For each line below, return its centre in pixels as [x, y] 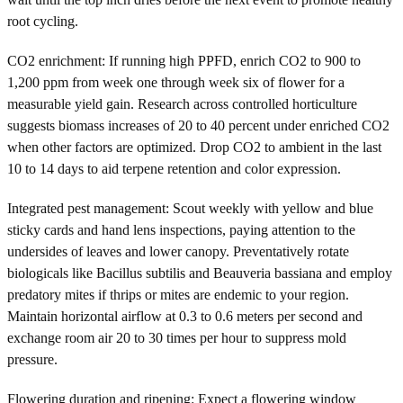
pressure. [32, 359]
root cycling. [43, 21]
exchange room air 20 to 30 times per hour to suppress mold [177, 337]
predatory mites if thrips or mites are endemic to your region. [178, 294]
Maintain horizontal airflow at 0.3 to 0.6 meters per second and [185, 316]
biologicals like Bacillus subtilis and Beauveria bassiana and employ [200, 273]
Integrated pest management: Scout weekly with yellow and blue [190, 208]
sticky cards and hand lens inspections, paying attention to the [181, 229]
